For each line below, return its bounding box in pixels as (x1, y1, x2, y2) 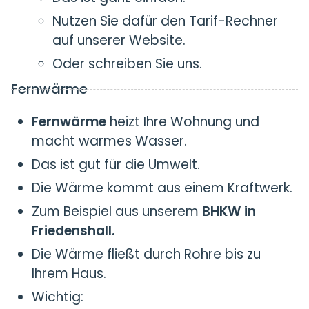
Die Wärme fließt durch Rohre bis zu (32, 245, 261, 263)
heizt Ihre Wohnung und (106, 112, 259, 131)
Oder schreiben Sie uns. (52, 54, 202, 73)
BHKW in (202, 202, 256, 221)
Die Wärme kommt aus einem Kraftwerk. (32, 179, 292, 197)
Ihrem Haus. (32, 264, 106, 283)
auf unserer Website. (52, 31, 186, 50)
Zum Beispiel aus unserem (32, 202, 202, 221)
